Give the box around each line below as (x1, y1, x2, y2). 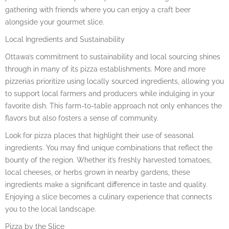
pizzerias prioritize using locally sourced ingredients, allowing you (5, 77, 224, 85)
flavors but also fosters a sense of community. (5, 113, 158, 122)
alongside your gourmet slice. (5, 17, 104, 26)
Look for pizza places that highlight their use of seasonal (5, 131, 194, 140)
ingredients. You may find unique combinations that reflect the (5, 143, 213, 152)
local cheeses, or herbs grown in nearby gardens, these (5, 168, 190, 176)
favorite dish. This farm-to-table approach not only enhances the (5, 101, 222, 110)
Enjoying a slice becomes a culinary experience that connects (5, 192, 212, 201)
